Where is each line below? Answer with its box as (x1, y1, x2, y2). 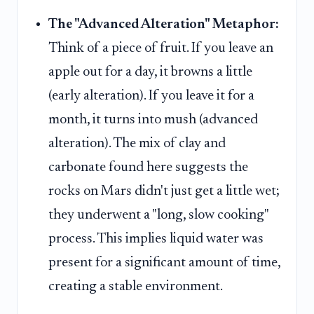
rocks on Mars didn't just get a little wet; (48, 184, 280, 199)
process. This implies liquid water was (48, 232, 264, 247)
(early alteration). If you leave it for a (48, 89, 254, 104)
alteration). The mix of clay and (48, 137, 226, 151)
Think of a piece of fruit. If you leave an (48, 41, 273, 56)
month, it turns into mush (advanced (48, 113, 258, 128)
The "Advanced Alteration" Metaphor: (48, 18, 279, 32)
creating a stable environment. (48, 280, 223, 294)
